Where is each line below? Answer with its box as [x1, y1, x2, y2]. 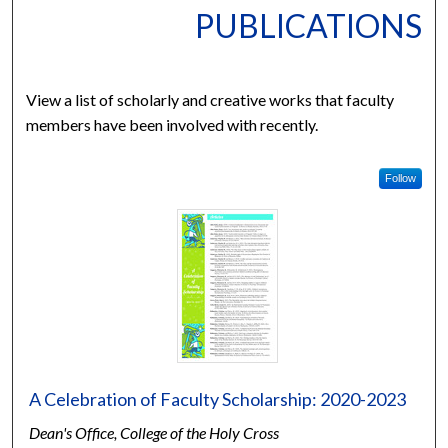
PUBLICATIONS [194, 5, 422, 45]
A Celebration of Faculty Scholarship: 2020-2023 [29, 387, 407, 410]
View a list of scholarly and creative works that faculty [26, 89, 395, 109]
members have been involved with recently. [26, 114, 319, 134]
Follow [384, 171, 416, 184]
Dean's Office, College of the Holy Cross [29, 422, 280, 442]
